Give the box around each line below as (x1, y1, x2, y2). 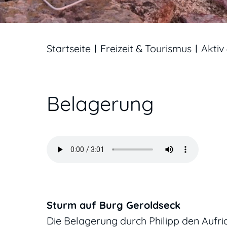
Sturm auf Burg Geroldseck (47, 199, 180, 212)
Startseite (47, 42, 91, 55)
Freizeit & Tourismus (100, 42, 192, 55)
